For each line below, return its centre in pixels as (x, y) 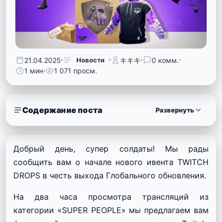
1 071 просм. (76, 71)
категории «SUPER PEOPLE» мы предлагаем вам (111, 210)
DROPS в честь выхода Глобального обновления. (110, 176)
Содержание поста (62, 110)
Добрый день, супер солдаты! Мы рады (111, 149)
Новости (90, 60)
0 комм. (165, 60)
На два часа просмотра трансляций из (111, 197)
